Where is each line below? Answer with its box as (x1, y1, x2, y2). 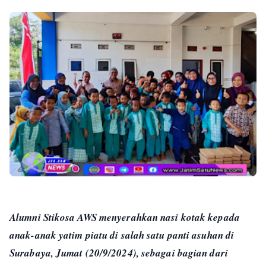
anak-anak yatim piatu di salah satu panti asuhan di (9, 227, 235, 242)
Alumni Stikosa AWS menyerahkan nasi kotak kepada (9, 210, 240, 224)
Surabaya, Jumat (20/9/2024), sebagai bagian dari (9, 245, 228, 260)
